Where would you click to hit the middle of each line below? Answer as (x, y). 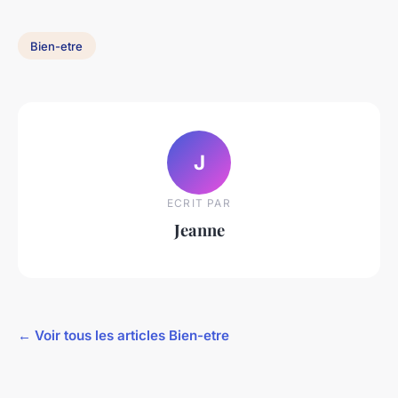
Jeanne (199, 230)
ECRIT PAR (199, 203)
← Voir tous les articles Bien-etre (123, 335)
